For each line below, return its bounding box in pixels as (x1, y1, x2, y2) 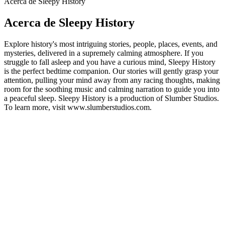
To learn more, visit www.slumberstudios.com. (4, 102, 152, 111)
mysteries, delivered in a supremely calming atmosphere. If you (4, 48, 203, 57)
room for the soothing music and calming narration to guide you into (4, 84, 219, 93)
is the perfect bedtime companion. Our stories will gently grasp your (4, 66, 218, 75)
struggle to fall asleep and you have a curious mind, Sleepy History (4, 57, 215, 66)
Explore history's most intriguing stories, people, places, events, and (4, 39, 217, 48)
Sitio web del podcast (4, 111, 72, 121)
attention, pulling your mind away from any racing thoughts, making (4, 75, 220, 84)
